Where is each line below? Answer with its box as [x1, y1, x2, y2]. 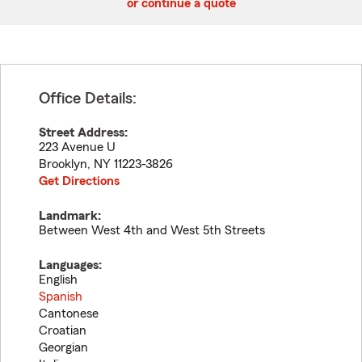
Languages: [39, 259, 102, 271]
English [39, 273, 78, 286]
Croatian [39, 324, 86, 337]
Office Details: [39, 90, 137, 107]
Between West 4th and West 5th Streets [39, 224, 265, 237]
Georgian [39, 341, 88, 354]
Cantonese [39, 307, 99, 320]
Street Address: [39, 126, 128, 139]
